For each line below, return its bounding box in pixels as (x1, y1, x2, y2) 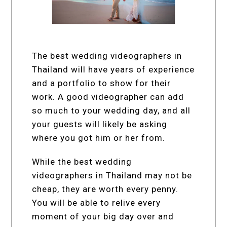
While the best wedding (32, 156, 132, 167)
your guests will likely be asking (32, 119, 168, 129)
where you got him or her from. (32, 132, 166, 143)
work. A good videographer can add (32, 91, 184, 102)
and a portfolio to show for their (32, 78, 171, 88)
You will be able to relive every (32, 197, 161, 208)
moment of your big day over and (32, 211, 174, 221)
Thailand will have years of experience (32, 64, 195, 74)
